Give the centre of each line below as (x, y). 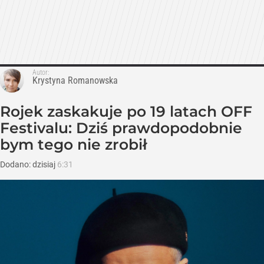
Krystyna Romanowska (75, 81)
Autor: (41, 73)
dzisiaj (45, 165)
